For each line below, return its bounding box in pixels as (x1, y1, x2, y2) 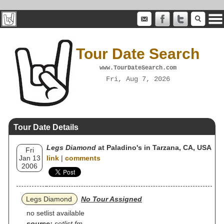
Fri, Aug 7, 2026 (105, 74, 170, 83)
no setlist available (26, 209, 84, 217)
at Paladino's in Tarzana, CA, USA (96, 143, 211, 151)
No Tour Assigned (81, 195, 142, 203)
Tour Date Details (13, 123, 78, 131)
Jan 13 (18, 154, 40, 162)
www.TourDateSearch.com (99, 64, 176, 71)
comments (65, 154, 100, 162)
